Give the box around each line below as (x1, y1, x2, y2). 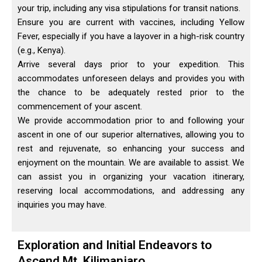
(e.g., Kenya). (18, 45, 65, 56)
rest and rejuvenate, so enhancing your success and (18, 143, 244, 154)
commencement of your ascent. (18, 101, 142, 112)
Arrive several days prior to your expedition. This (18, 59, 244, 70)
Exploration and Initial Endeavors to (18, 238, 212, 253)
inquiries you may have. (18, 199, 106, 211)
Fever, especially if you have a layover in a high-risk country (18, 31, 244, 42)
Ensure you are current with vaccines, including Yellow (18, 17, 244, 28)
